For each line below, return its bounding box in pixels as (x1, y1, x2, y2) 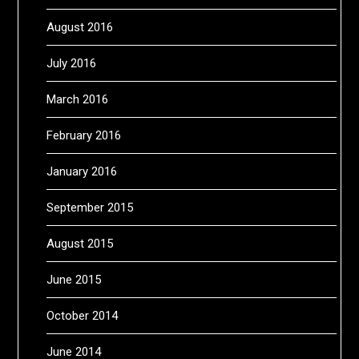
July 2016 (46, 55, 97, 71)
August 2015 (46, 236, 114, 251)
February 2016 (46, 127, 122, 143)
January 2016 (46, 163, 118, 179)
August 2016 (46, 19, 114, 34)
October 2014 (46, 308, 119, 323)
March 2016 (46, 91, 109, 107)
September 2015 (46, 200, 134, 215)
